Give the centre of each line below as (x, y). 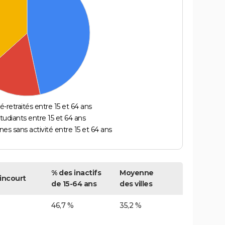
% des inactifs (76, 173)
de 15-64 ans (74, 184)
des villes (136, 184)
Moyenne (137, 173)
